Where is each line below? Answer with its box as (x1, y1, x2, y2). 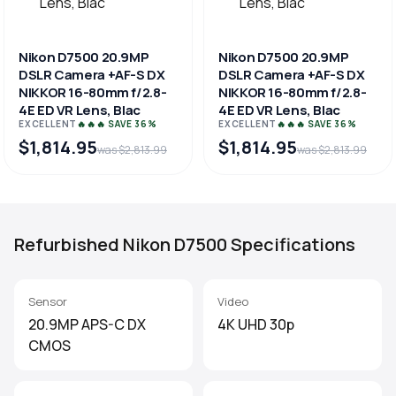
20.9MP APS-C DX (28, 315, 146, 334)
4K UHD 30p (217, 315, 294, 334)
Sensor (28, 293, 67, 309)
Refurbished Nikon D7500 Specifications (14, 232, 355, 256)
